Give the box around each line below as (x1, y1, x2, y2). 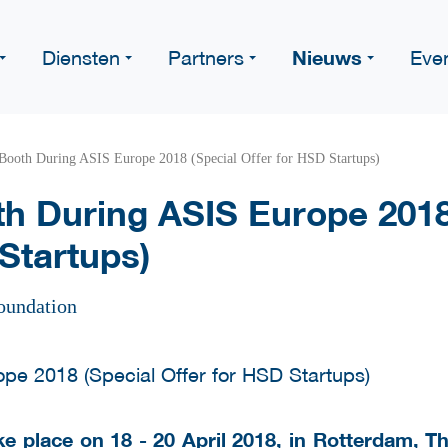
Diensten (42, 45, 120, 69)
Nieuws (292, 44, 362, 70)
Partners (168, 45, 244, 69)
